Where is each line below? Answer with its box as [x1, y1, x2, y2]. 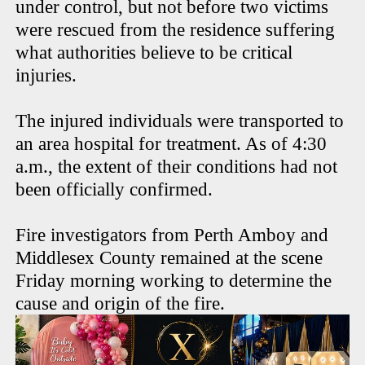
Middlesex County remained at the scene [15, 248, 323, 269]
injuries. [15, 65, 77, 86]
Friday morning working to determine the [15, 270, 332, 292]
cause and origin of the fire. [15, 293, 226, 314]
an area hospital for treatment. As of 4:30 [15, 134, 328, 155]
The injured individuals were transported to [15, 111, 345, 132]
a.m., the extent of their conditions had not [15, 156, 338, 178]
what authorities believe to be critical [15, 42, 293, 64]
